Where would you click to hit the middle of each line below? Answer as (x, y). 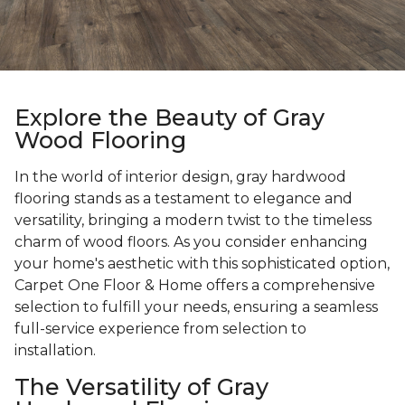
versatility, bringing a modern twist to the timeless (193, 221)
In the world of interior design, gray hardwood (180, 177)
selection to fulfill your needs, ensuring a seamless (196, 307)
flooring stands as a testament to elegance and (184, 199)
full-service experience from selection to (160, 329)
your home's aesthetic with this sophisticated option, (202, 264)
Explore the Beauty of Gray (170, 118)
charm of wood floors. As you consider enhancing (191, 242)
